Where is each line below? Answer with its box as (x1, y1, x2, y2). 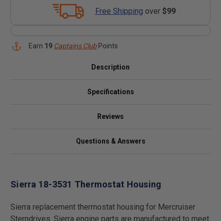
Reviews (97, 112, 124, 120)
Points (97, 42, 118, 50)
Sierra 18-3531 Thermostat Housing (10, 179, 162, 189)
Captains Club (54, 42, 97, 50)
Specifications (87, 88, 134, 96)
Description (91, 63, 130, 71)
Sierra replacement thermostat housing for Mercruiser (10, 202, 195, 212)
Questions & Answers (75, 137, 146, 145)
